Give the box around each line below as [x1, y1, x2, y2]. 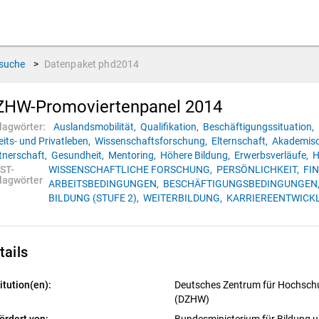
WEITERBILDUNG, [143, 192, 224, 204]
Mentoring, [108, 150, 158, 161]
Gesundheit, [51, 150, 106, 161]
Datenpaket [43, 58, 99, 70]
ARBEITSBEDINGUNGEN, [48, 178, 161, 189]
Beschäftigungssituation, [203, 121, 316, 132]
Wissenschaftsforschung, [95, 135, 209, 147]
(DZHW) [174, 293, 209, 305]
